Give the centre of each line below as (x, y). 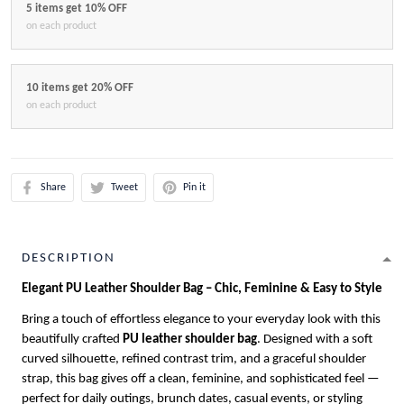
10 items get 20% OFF (80, 88)
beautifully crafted (72, 340)
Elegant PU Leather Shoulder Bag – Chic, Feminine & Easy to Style (202, 289)
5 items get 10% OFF (77, 9)
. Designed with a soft (315, 340)
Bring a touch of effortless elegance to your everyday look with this (201, 320)
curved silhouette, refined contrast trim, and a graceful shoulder (194, 360)
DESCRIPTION (69, 259)
